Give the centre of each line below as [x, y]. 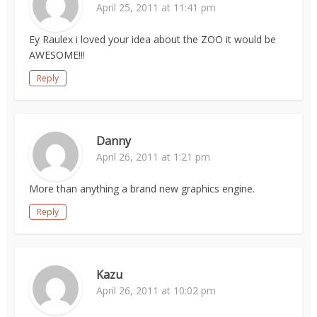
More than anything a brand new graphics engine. [142, 189]
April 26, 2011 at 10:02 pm [156, 290]
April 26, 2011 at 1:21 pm [154, 157]
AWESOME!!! [57, 55]
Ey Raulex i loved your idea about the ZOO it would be [153, 39]
